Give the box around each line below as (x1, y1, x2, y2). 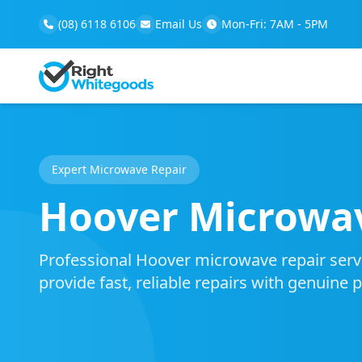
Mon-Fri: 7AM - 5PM (221, 16, 328, 32)
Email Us (155, 16, 202, 32)
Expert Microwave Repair (52, 162, 187, 177)
